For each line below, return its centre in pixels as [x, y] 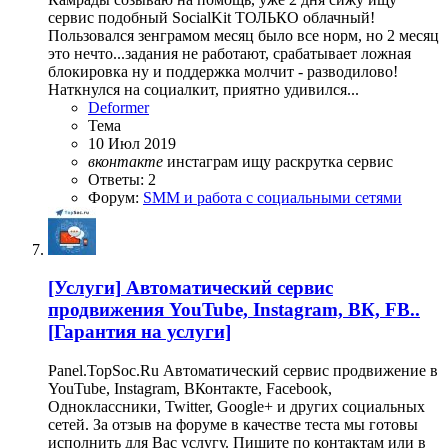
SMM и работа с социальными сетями [272, 197]
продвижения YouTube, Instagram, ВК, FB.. [234, 310]
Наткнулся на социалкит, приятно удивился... [203, 89]
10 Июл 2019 [132, 143]
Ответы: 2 [122, 179]
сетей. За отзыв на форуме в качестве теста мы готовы [233, 424]
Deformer [118, 107]
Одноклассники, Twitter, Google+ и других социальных [236, 406]
